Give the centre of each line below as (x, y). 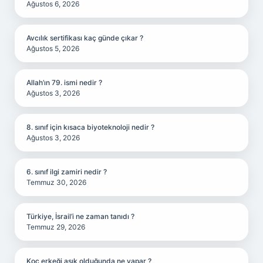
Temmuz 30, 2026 (56, 182)
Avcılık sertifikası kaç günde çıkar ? (85, 38)
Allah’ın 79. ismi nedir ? (64, 82)
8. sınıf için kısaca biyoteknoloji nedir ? (90, 127)
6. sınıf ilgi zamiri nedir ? (67, 172)
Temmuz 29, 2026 (56, 227)
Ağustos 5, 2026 (53, 48)
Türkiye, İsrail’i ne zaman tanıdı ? (80, 216)
